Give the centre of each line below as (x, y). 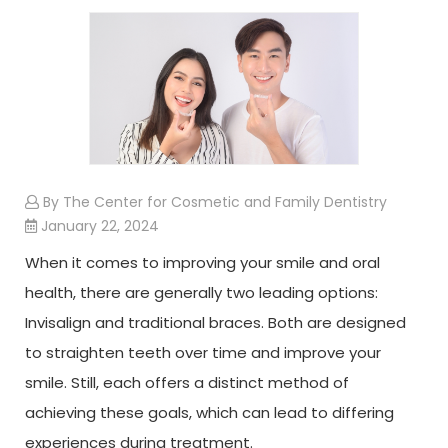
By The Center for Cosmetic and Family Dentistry (213, 201)
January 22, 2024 (98, 225)
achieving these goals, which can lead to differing (209, 412)
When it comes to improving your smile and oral (202, 262)
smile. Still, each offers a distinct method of (187, 382)
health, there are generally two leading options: (201, 292)
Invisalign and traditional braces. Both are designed (215, 322)
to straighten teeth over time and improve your (203, 352)
